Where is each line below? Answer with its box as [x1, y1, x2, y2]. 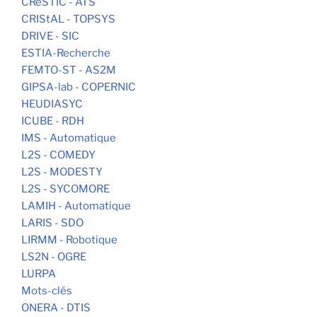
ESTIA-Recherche [21, 46, 110, 59]
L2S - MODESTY [21, 165, 103, 178]
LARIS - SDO [21, 216, 83, 229]
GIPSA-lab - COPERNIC [21, 80, 136, 93]
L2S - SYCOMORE [21, 182, 110, 195]
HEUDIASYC [21, 97, 83, 110]
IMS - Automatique [21, 131, 116, 144]
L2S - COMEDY [21, 148, 96, 161]
